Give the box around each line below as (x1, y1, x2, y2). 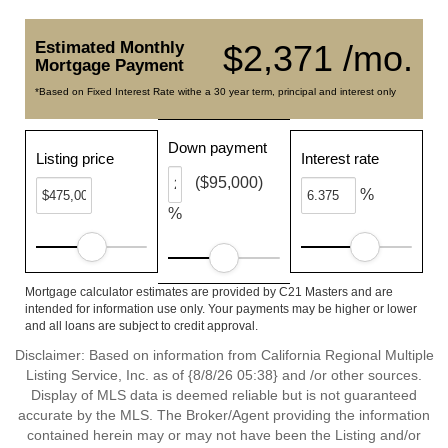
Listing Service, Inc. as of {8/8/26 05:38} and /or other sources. (26, 367, 422, 383)
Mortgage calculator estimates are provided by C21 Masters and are (25, 285, 393, 299)
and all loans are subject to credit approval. (25, 319, 258, 333)
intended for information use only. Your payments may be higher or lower (25, 302, 417, 316)
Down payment (168, 139, 268, 156)
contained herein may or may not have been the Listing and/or (27, 427, 421, 443)
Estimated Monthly (35, 38, 184, 57)
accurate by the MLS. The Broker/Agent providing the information (18, 407, 430, 423)
